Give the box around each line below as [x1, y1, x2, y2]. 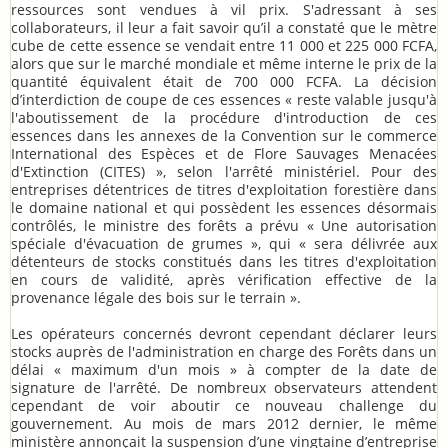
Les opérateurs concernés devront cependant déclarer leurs [11, 324, 437, 344]
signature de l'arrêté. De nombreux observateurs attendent [11, 378, 437, 398]
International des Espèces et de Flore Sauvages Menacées [11, 144, 437, 164]
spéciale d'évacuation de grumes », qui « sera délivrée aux [11, 234, 437, 254]
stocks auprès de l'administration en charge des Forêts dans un [11, 342, 437, 362]
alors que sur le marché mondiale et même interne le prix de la [11, 54, 437, 74]
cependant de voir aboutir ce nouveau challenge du [11, 396, 437, 416]
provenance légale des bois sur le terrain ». [11, 288, 301, 308]
